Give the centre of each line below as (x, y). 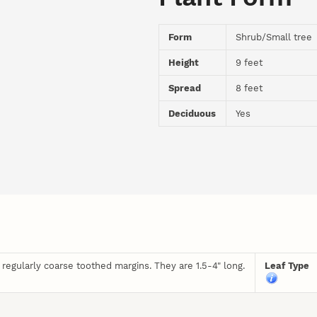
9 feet (249, 63)
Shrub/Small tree (274, 38)
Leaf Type (289, 265)
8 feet (249, 88)
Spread (185, 88)
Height (184, 63)
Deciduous (192, 114)
